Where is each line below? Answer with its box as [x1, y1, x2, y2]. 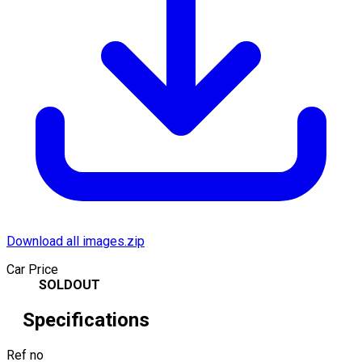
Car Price [6, 261, 58, 277]
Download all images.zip [6, 233, 145, 249]
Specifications [23, 308, 149, 331]
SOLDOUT [39, 276, 100, 293]
